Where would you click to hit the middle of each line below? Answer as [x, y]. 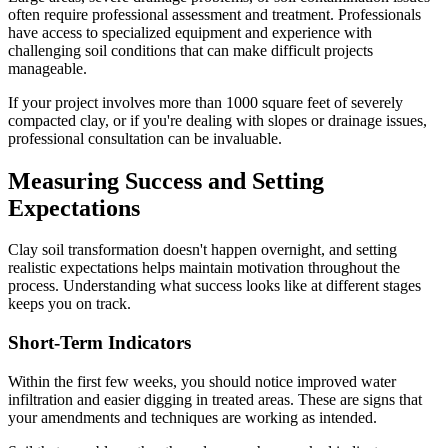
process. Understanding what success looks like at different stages [214, 286]
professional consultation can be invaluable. [145, 138]
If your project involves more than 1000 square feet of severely [205, 102]
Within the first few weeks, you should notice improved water [202, 381]
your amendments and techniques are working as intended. [192, 417]
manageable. [47, 68]
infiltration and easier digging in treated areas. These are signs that [215, 399]
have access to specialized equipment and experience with [190, 32]
